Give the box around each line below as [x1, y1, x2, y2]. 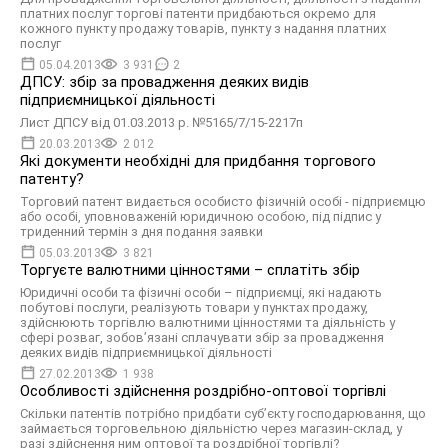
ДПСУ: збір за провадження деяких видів [20, 73, 309, 91]
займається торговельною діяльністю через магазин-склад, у [20, 421, 402, 436]
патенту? [20, 170, 84, 188]
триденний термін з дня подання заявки [20, 224, 263, 239]
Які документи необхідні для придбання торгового [20, 152, 376, 170]
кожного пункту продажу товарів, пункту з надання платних [20, 21, 386, 36]
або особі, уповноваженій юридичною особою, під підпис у [20, 209, 381, 224]
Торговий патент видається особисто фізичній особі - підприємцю [20, 194, 426, 209]
